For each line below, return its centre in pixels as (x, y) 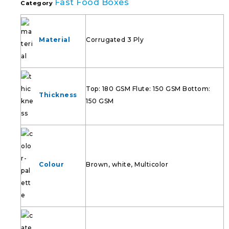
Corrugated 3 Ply (115, 40)
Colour (51, 164)
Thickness (58, 95)
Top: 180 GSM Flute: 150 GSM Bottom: (148, 89)
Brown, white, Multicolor (127, 164)
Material (54, 40)
